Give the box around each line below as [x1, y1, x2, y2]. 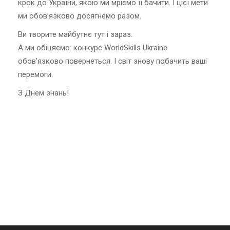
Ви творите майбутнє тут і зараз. [18, 29, 132, 39]
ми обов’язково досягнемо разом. [18, 11, 141, 21]
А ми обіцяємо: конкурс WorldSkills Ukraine [18, 43, 167, 52]
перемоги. [18, 69, 53, 79]
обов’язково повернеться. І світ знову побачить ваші [18, 56, 207, 66]
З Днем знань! [18, 88, 69, 98]
